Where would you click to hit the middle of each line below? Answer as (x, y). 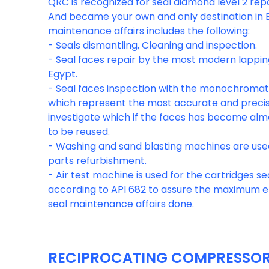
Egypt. (63, 74)
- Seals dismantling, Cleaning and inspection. (153, 45)
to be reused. (79, 132)
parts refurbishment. (97, 161)
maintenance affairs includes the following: (149, 31)
